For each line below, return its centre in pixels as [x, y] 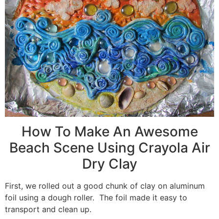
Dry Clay [109, 164]
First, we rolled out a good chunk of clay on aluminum [105, 186]
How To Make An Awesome [109, 132]
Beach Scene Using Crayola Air [109, 148]
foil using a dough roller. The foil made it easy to [96, 198]
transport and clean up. [48, 209]
